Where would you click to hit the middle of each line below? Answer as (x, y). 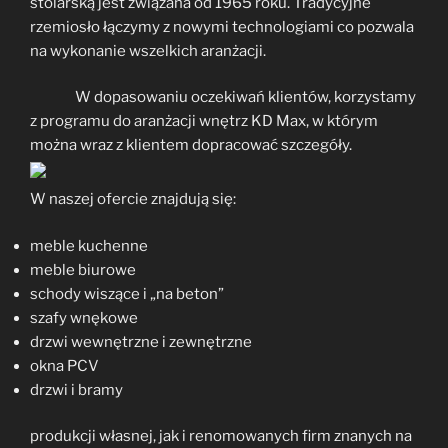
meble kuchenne (89, 245)
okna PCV (64, 365)
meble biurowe (83, 269)
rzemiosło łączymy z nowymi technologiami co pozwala (222, 26)
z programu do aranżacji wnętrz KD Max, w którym (204, 121)
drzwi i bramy (76, 389)
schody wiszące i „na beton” (127, 293)
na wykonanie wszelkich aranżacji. (148, 50)
